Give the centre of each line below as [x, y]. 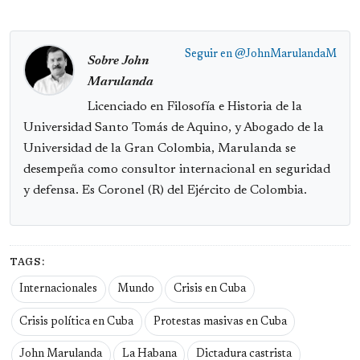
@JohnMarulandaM [286, 54]
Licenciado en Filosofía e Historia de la [195, 106]
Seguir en [210, 54]
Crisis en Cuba [209, 289]
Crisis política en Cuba [77, 322]
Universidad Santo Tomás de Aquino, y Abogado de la [174, 127]
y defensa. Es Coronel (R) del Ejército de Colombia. [165, 190]
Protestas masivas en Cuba [220, 322]
